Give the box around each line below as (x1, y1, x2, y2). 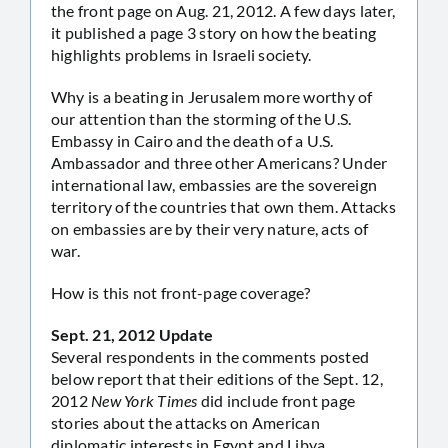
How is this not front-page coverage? (51, 282, 311, 302)
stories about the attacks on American (51, 412, 320, 432)
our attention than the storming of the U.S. (51, 108, 352, 128)
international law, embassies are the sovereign (51, 174, 378, 194)
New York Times (91, 390, 201, 410)
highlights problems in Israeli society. (51, 44, 312, 64)
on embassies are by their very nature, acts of (51, 218, 369, 238)
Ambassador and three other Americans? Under (51, 152, 388, 172)
